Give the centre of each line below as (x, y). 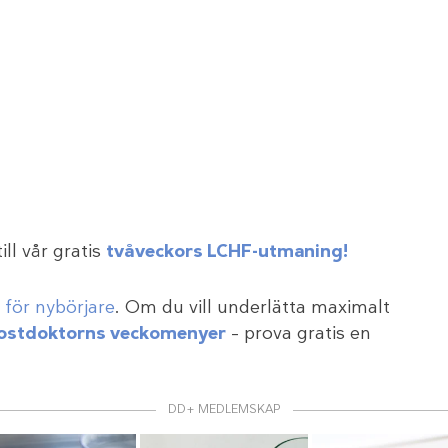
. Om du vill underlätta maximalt (252, 307)
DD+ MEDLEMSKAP (224, 409)
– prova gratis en (298, 333)
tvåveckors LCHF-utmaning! (227, 251)
